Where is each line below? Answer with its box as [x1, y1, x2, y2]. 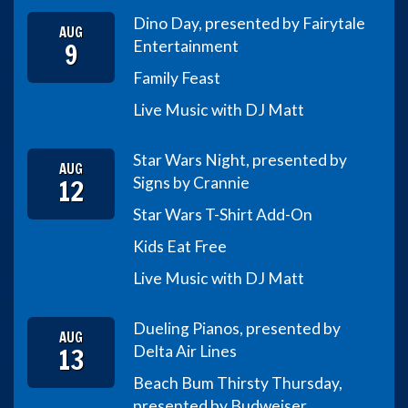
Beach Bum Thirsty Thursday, [133, 373, 343, 393]
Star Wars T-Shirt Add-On [133, 205, 313, 225]
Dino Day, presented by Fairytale [133, 14, 366, 34]
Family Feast [133, 68, 221, 88]
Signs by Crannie [133, 173, 250, 193]
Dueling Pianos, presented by [133, 319, 342, 339]
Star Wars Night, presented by [133, 150, 348, 170]
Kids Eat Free [133, 237, 228, 257]
